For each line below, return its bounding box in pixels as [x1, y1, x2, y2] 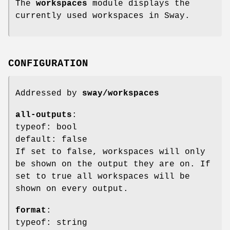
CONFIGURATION [8, 57, 88, 69]
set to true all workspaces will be [15, 171, 190, 181]
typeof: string [15, 218, 87, 227]
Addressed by [15, 88, 82, 98]
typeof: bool [15, 122, 77, 132]
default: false [15, 135, 87, 144]
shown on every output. [15, 184, 128, 194]
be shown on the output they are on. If [15, 159, 210, 169]
